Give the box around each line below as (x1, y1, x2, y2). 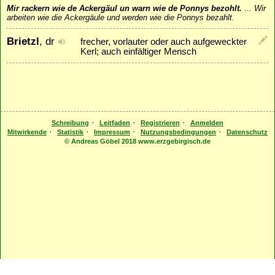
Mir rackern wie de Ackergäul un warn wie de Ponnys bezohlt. (7, 4, 242, 14)
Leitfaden (99, 119, 130, 127)
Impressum (94, 128, 130, 136)
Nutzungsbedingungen (141, 128, 216, 136)
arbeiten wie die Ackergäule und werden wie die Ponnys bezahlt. (7, 13, 234, 23)
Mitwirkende (7, 128, 47, 136)
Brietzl (7, 35, 39, 48)
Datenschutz (227, 128, 268, 136)
